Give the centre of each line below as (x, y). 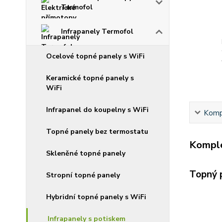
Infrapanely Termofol (97, 32)
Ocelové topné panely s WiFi (95, 56)
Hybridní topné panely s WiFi (96, 197)
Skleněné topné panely (86, 154)
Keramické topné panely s (90, 78)
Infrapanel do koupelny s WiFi (97, 110)
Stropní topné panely (83, 175)
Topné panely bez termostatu (97, 132)
